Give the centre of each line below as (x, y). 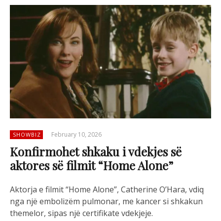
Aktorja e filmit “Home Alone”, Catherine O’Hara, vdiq (107, 189)
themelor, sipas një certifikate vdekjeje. (81, 213)
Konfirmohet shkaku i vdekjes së (96, 151)
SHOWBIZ (27, 134)
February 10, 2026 (76, 134)
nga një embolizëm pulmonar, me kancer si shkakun (106, 201)
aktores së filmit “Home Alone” (92, 165)
